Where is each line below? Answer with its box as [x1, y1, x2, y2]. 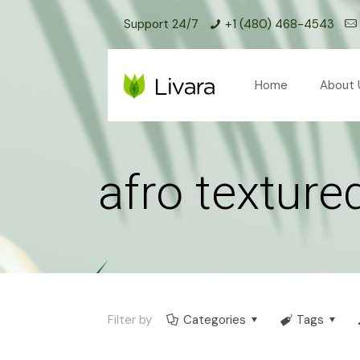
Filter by [108, 312, 152, 328]
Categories [183, 312, 246, 328]
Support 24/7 [124, 16, 198, 32]
